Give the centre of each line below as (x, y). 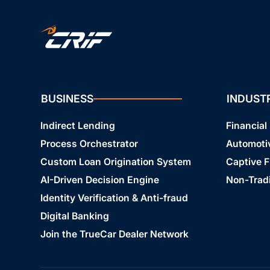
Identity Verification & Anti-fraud (114, 198)
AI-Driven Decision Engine (99, 180)
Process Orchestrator (89, 144)
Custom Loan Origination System (115, 162)
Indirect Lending (77, 126)
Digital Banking (74, 216)
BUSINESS (67, 99)
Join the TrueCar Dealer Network (114, 234)
